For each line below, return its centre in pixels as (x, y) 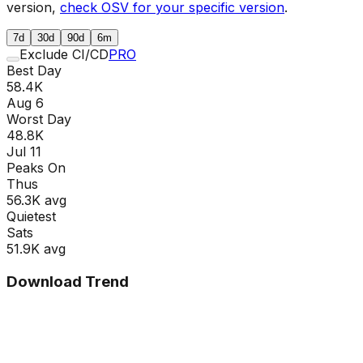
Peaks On (36, 167)
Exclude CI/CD (64, 54)
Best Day (34, 70)
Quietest (31, 216)
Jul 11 (24, 151)
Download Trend (68, 281)
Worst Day (39, 119)
